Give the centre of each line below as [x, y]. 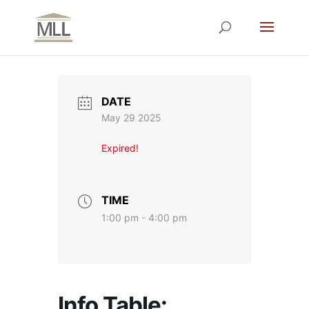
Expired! [120, 148]
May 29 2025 [131, 118]
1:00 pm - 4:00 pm [144, 217]
